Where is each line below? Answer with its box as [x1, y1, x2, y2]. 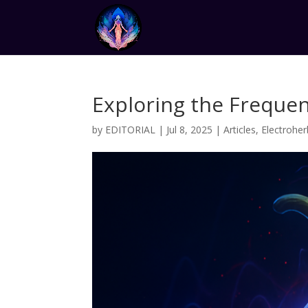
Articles [223, 123, 256, 136]
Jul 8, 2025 [166, 123, 213, 136]
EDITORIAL [105, 123, 156, 136]
